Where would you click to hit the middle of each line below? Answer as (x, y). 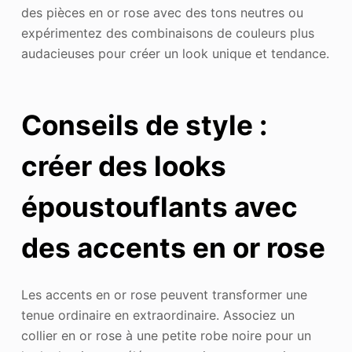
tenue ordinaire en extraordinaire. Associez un (158, 315)
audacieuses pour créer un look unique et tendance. (175, 53)
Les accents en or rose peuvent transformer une (164, 294)
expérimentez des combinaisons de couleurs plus (167, 33)
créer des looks (123, 166)
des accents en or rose (173, 248)
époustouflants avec (159, 207)
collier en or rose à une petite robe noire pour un (166, 335)
